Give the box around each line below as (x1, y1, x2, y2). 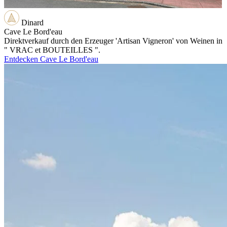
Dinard (21, 18, 44, 27)
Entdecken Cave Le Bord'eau (4, 55, 98, 64)
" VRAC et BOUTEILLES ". (4, 46, 100, 55)
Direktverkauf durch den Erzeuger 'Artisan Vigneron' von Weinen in (4, 36, 222, 46)
